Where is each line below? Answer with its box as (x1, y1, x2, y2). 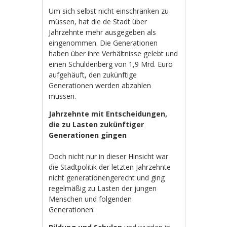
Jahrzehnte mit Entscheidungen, (49, 108, 168, 119)
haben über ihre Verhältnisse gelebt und (49, 48, 178, 58)
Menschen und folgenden (49, 194, 132, 204)
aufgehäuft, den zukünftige (49, 69, 137, 80)
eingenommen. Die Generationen (49, 37, 158, 48)
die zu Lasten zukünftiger (49, 119, 144, 129)
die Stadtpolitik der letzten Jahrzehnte (49, 162, 171, 172)
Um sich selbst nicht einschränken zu (49, 6, 169, 16)
